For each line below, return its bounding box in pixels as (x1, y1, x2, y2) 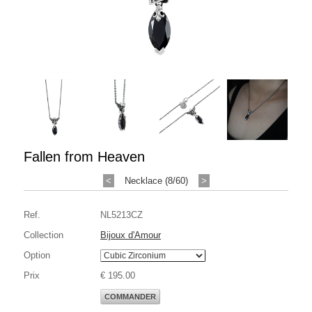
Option (24, 249, 50, 260)
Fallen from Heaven (24, 148, 145, 164)
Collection (24, 229, 63, 240)
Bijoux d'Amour (100, 229, 161, 240)
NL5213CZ (100, 209, 143, 220)
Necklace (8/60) (124, 175, 188, 186)
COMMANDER (104, 292, 156, 301)
